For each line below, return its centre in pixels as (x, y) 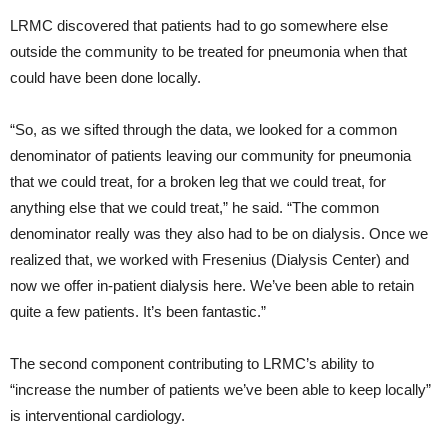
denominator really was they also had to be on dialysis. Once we (219, 233)
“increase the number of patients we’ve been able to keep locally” (220, 389)
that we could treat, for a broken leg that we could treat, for (198, 181)
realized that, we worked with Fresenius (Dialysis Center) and (209, 259)
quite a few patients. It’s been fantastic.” (138, 311)
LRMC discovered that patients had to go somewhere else (199, 25)
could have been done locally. (105, 77)
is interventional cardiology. (97, 415)
